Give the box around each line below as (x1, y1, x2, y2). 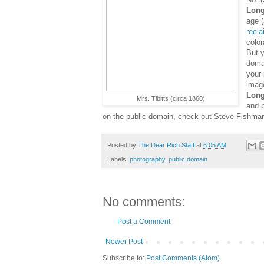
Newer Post (105, 237, 143, 246)
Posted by (107, 141, 138, 148)
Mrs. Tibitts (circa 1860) (136, 94, 205, 102)
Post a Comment (117, 217, 170, 226)
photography (130, 156, 165, 163)
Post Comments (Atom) (146, 254, 220, 263)
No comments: (103, 194, 185, 210)
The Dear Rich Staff (138, 141, 194, 148)
